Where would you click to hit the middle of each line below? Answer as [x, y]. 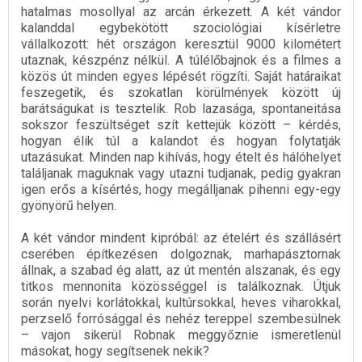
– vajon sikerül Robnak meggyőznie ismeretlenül [181, 335]
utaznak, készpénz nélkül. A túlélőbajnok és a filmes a [181, 60]
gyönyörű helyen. [69, 205]
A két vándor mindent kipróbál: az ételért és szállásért [181, 238]
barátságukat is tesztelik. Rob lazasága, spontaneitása [181, 108]
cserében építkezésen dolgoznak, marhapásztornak [181, 254]
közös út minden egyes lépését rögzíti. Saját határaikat [181, 76]
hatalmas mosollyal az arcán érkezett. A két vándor [181, 11]
